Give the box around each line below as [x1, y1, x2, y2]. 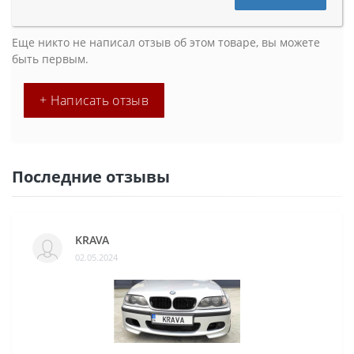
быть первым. [12, 51, 88, 66]
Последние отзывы [12, 165, 170, 187]
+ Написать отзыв [40, 91, 149, 109]
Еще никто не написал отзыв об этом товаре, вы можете [12, 34, 320, 50]
